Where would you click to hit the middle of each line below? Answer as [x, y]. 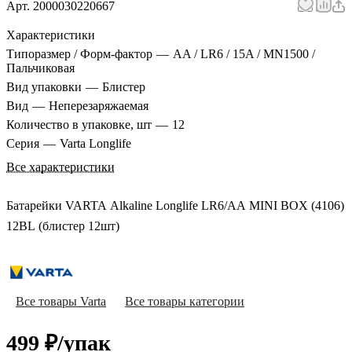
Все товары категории [185, 302]
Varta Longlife [95, 144]
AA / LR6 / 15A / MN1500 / [244, 54]
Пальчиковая [40, 68]
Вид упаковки [44, 87]
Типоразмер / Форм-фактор [79, 54]
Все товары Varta [61, 302]
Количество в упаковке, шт [79, 125]
